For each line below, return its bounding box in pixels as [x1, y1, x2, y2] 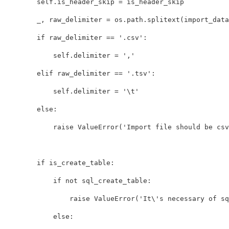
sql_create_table [82, 176, 147, 185]
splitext [147, 15, 180, 24]
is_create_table [49, 158, 110, 167]
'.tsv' [127, 69, 151, 77]
